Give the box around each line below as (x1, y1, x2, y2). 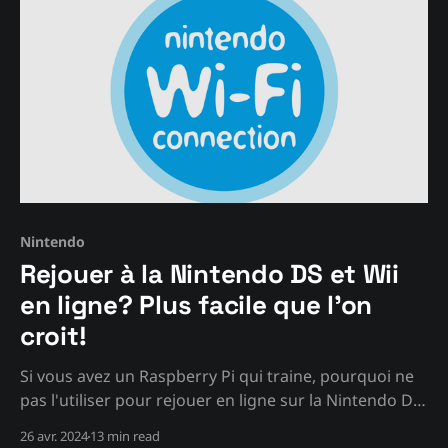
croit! (20, 319, 87, 354)
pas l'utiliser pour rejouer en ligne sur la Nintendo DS (20, 389, 422, 412)
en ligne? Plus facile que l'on (20, 288, 373, 323)
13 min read (90, 427, 160, 446)
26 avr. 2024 (20, 427, 88, 446)
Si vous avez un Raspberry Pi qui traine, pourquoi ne (20, 365, 414, 388)
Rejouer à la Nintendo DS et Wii (20, 257, 399, 292)
